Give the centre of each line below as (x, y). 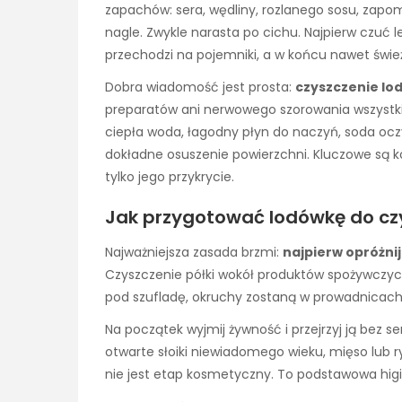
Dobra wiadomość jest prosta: (200, 87)
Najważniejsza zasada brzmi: (194, 253)
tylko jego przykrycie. (170, 176)
